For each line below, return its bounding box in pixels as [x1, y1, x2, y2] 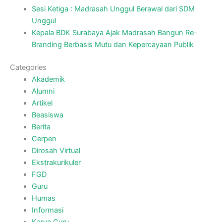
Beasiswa [31, 111, 63, 120]
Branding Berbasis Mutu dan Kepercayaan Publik [31, 40, 194, 50]
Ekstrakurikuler [31, 158, 81, 167]
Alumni [31, 87, 55, 96]
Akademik [31, 75, 65, 84]
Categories [10, 63, 47, 72]
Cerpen [31, 134, 56, 144]
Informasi [31, 206, 63, 215]
